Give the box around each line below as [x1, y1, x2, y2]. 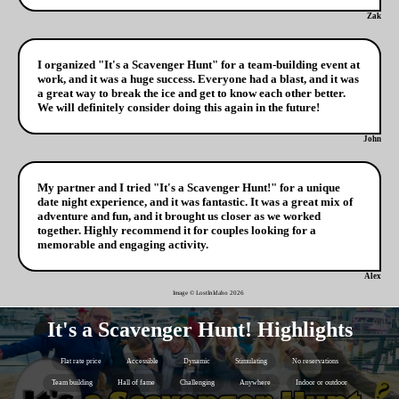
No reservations [292, 357, 338, 366]
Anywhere [240, 379, 271, 387]
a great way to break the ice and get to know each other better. [37, 86, 346, 101]
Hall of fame [118, 379, 155, 387]
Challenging [180, 379, 215, 387]
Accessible [126, 357, 159, 366]
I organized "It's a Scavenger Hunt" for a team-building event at [37, 58, 360, 72]
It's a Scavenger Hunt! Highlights [46, 318, 353, 342]
